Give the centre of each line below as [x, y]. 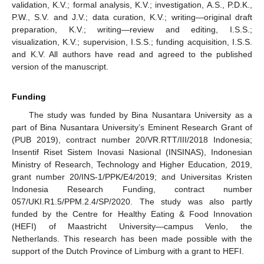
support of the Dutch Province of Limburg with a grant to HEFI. [128, 251]
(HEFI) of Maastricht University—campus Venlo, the [132, 227]
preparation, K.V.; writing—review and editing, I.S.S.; [132, 30]
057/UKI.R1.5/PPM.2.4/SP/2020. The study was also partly [132, 202]
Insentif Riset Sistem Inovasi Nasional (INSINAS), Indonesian [132, 152]
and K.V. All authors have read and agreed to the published [132, 55]
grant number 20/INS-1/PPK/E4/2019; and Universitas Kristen [132, 177]
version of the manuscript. [60, 67]
